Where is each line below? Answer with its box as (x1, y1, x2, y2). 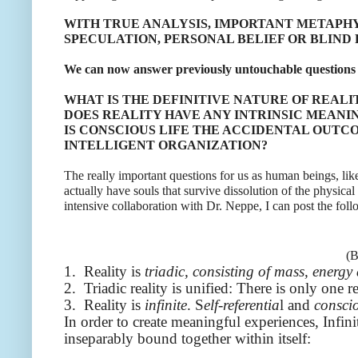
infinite (145, 296, 187, 314)
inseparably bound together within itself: (64, 330, 311, 348)
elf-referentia (204, 296, 280, 314)
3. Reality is (64, 296, 145, 314)
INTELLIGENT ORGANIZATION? (64, 138, 268, 153)
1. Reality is (64, 263, 145, 280)
